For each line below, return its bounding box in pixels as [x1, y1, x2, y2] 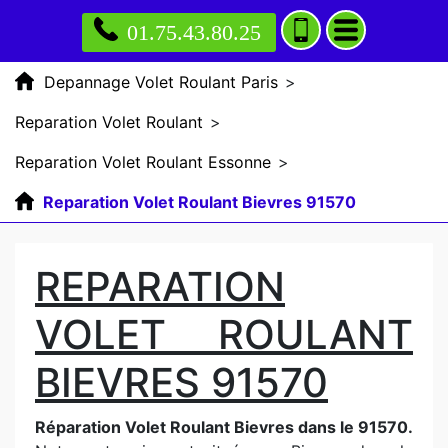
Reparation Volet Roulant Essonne [15, 152, 271, 172]
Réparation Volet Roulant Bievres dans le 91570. [35, 417, 413, 437]
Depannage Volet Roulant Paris [44, 72, 278, 92]
